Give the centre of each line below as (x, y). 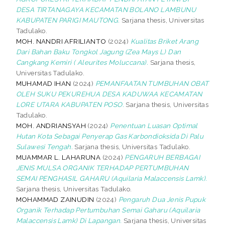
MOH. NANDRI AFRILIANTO (61, 41)
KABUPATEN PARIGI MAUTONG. (68, 20)
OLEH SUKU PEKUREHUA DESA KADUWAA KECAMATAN (109, 94)
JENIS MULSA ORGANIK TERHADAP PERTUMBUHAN (102, 167)
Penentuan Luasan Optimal (154, 125)
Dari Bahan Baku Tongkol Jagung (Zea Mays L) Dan (98, 51)
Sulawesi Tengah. (44, 146)
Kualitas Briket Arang (164, 41)
